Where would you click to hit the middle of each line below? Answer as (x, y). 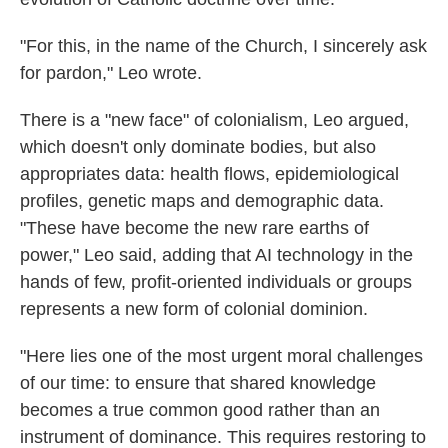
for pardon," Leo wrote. (111, 73)
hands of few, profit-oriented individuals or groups (216, 282)
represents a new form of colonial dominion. (194, 309)
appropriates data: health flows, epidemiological (209, 174)
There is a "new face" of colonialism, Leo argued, (214, 120)
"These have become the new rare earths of (194, 228)
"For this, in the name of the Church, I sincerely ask (223, 46)
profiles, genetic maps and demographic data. (202, 201)
